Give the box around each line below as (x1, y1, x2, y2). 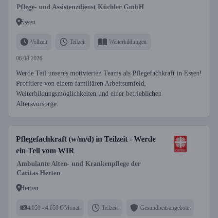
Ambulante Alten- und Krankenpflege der (17, 160, 141, 167)
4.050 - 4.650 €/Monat (27, 204, 79, 211)
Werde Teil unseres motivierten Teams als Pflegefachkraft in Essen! (16, 70, 202, 77)
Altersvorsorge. (16, 100, 58, 108)
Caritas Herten (17, 169, 60, 177)
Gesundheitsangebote (140, 204, 189, 211)
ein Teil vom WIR (16, 146, 74, 155)
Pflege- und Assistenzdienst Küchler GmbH (17, 3, 144, 11)
